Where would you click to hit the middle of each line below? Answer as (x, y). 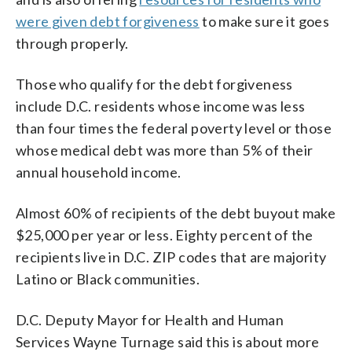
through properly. (72, 43)
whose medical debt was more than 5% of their (165, 150)
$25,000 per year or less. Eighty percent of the (165, 235)
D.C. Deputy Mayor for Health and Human (150, 319)
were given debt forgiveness (108, 21)
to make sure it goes (264, 21)
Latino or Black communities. (108, 279)
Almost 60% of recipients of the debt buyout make (176, 213)
